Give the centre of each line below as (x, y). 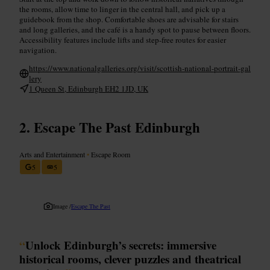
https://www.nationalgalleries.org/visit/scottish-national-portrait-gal (140, 68)
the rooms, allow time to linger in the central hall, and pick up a (122, 9)
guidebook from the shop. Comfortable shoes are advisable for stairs (129, 19)
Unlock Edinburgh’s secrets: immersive (121, 245)
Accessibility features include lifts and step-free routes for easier (123, 39)
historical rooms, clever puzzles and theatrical (130, 259)
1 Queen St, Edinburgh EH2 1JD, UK (89, 88)
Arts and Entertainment (53, 154)
